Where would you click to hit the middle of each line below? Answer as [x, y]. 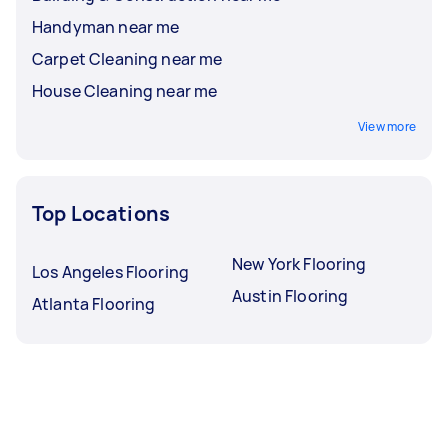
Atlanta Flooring [94, 303]
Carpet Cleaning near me [127, 58]
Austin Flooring [290, 295]
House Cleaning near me [125, 90]
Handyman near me [106, 26]
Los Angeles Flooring [110, 271]
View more [386, 126]
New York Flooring [299, 263]
